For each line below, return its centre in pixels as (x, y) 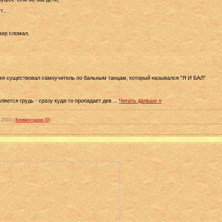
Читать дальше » (140, 100)
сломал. (18, 33)
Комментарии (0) (33, 120)
